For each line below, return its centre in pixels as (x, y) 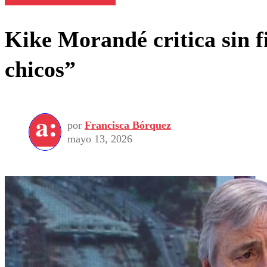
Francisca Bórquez (128, 125)
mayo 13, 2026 (100, 139)
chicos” (40, 69)
